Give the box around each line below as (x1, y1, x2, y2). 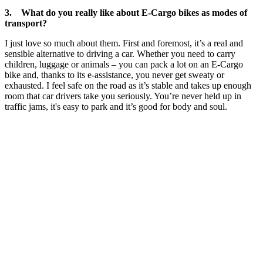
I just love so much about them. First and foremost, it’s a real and (5, 38, 243, 49)
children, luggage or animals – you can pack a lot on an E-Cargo (5, 59, 243, 70)
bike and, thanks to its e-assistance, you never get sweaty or (5, 70, 224, 80)
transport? (5, 18, 47, 29)
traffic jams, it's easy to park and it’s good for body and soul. (5, 102, 227, 112)
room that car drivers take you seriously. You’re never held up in (5, 91, 241, 102)
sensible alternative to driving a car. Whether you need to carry (5, 49, 235, 59)
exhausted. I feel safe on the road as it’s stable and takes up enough (5, 80, 251, 91)
